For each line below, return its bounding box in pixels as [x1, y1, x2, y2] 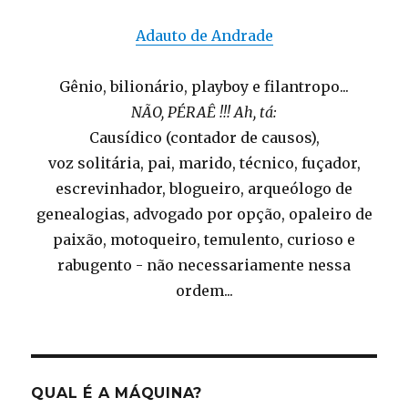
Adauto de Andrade [135, 26, 273, 46]
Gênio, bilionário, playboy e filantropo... [59, 77, 349, 97]
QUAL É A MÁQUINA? [31, 384, 203, 403]
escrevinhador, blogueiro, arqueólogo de [56, 179, 352, 199]
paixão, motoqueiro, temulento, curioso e [53, 230, 355, 250]
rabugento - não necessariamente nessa [57, 256, 351, 275]
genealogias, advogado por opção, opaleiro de [36, 205, 372, 224]
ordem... [175, 281, 233, 301]
